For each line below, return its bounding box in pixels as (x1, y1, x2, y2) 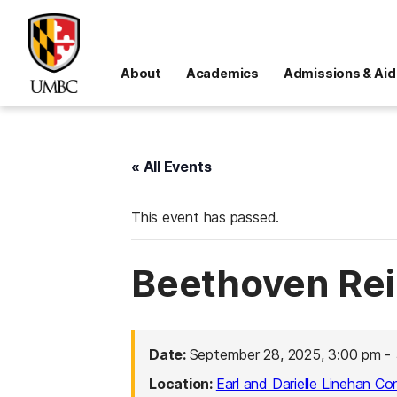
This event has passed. (131, 208, 280, 226)
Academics (185, 66, 259, 81)
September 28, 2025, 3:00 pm (189, 346, 381, 363)
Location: (149, 375, 216, 393)
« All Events (131, 158, 212, 175)
